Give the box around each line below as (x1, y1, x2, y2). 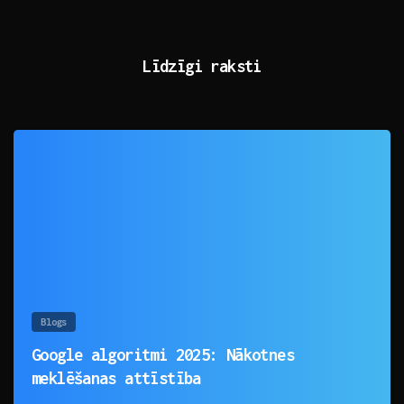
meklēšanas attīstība (32, 368, 201, 389)
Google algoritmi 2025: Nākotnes (32, 344, 295, 365)
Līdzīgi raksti (142, 56, 262, 77)
